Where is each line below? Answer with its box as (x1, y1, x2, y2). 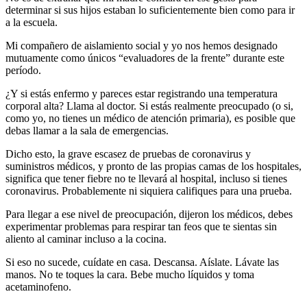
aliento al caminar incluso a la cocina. (5, 233, 167, 245)
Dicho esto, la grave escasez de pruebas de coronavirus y (5, 148, 251, 160)
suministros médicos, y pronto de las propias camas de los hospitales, (5, 160, 302, 173)
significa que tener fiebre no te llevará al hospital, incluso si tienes (5, 173, 287, 185)
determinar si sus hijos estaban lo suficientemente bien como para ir (5, 4, 295, 16)
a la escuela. (5, 16, 58, 29)
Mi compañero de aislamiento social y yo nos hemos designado (5, 40, 278, 52)
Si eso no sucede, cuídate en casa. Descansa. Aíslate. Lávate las (5, 256, 279, 269)
